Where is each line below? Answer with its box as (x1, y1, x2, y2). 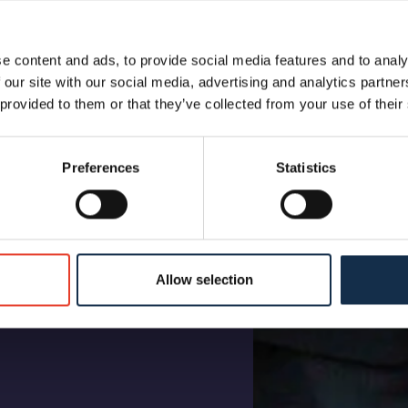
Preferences (62, 159, 140, 176)
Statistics (276, 159, 336, 176)
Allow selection (155, 271, 253, 288)
